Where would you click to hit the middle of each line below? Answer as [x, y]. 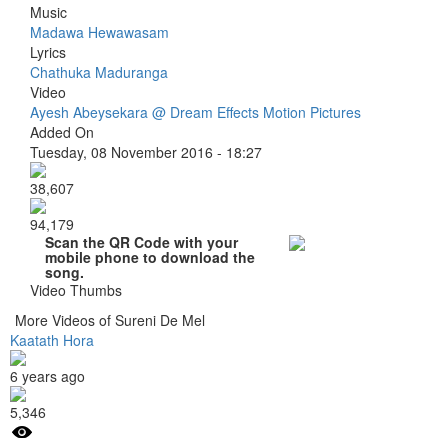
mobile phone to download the [150, 256]
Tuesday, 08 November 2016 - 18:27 [146, 151]
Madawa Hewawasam [99, 31]
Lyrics [48, 51]
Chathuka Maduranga [99, 71]
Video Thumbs [76, 289]
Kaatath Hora [52, 339]
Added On [62, 131]
